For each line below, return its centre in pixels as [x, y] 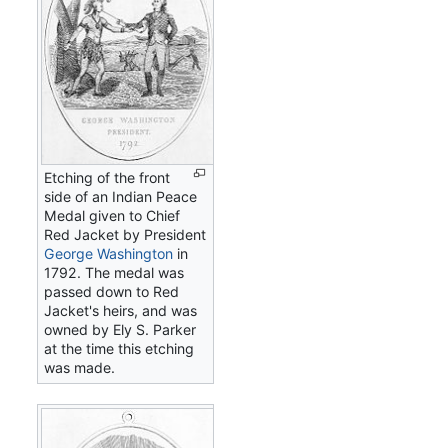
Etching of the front [107, 177]
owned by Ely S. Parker [120, 329]
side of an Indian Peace [121, 196]
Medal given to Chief [112, 215]
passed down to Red [112, 291]
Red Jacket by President [125, 234]
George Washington [109, 253]
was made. [80, 367]
